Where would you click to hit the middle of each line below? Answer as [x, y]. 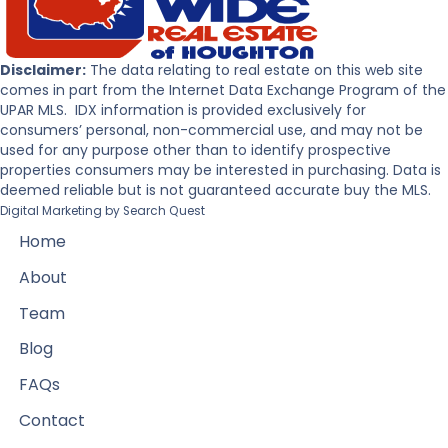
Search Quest [164, 211]
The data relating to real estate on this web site [254, 70]
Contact [52, 421]
